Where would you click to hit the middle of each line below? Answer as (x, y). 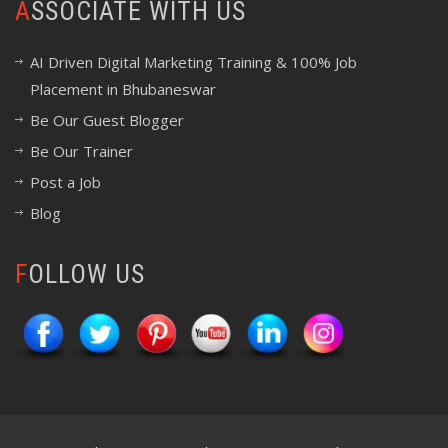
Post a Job (65, 182)
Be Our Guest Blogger (107, 120)
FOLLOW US (86, 274)
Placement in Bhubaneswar (123, 89)
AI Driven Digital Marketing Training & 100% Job (193, 62)
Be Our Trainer (81, 151)
